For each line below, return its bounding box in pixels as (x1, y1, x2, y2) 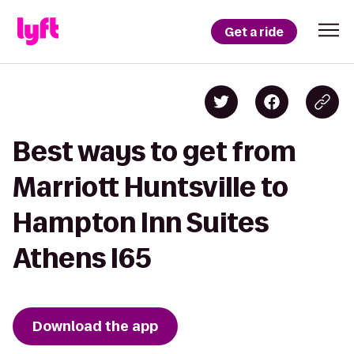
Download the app (32, 317, 158, 336)
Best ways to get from (13, 137, 296, 166)
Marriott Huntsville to (13, 172, 288, 201)
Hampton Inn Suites (13, 208, 269, 237)
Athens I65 (13, 243, 152, 273)
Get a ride (224, 23, 284, 40)
